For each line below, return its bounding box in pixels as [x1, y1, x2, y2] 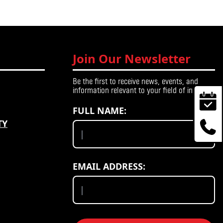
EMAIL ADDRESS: [73, 160, 145, 173]
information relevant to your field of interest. [73, 85, 213, 95]
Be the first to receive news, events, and [73, 76, 198, 86]
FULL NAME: [73, 104, 126, 116]
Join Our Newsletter [73, 50, 191, 67]
